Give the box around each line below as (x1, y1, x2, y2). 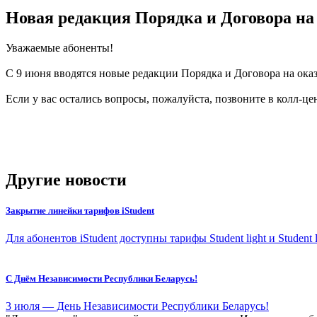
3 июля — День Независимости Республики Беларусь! (6, 300, 269, 313)
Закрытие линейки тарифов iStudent (6, 204, 154, 216)
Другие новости (6, 170, 127, 189)
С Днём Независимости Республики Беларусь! (6, 273, 197, 284)
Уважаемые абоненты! (6, 41, 113, 54)
